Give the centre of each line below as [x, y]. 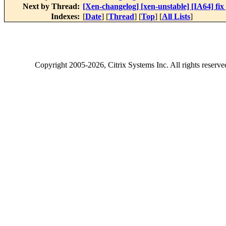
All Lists [176, 17]
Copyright [52, 65]
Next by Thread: [52, 7]
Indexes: [66, 17]
